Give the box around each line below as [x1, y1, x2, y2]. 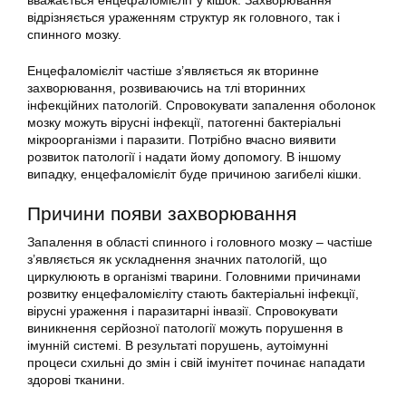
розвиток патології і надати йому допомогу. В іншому [27, 150, 341, 164]
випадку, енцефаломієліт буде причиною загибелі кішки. [27, 167, 362, 181]
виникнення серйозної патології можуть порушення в [27, 321, 343, 335]
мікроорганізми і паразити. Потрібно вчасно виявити [27, 132, 336, 147]
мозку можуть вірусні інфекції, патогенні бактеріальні [27, 115, 341, 130]
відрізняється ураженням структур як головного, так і [27, 10, 340, 24]
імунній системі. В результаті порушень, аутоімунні [27, 338, 328, 353]
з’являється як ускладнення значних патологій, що [27, 252, 327, 266]
